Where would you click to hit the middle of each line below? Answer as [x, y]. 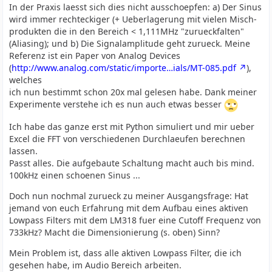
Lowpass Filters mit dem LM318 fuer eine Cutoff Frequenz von [135, 220]
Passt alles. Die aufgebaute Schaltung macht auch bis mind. [132, 163]
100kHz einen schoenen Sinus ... [75, 175]
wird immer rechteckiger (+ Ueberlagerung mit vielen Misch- [133, 19]
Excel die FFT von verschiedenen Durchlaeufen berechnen [127, 139]
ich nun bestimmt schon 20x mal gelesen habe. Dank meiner [133, 92]
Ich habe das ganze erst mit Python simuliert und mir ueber [132, 127]
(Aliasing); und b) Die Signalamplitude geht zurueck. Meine [130, 43]
